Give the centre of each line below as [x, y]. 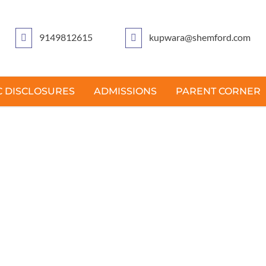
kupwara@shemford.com [200, 37]
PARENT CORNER [218, 91]
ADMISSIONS [125, 91]
